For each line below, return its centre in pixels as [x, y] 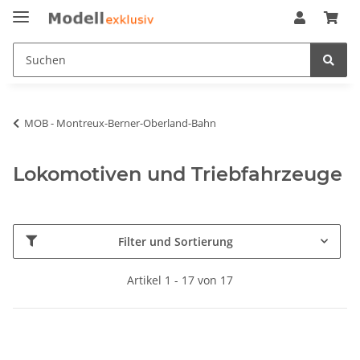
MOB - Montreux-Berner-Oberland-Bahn [120, 123]
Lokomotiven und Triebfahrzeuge [178, 174]
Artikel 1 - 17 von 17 [180, 280]
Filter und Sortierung [176, 241]
